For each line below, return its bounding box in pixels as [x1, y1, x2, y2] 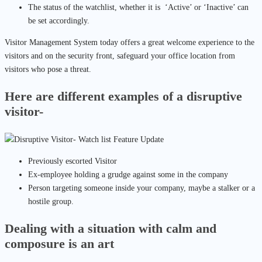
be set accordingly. [28, 16, 89, 25]
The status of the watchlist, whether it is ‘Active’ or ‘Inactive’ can [28, 3, 249, 12]
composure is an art [5, 236, 114, 251]
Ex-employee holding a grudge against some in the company [28, 170, 230, 179]
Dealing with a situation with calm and [5, 221, 216, 236]
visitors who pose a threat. [5, 65, 94, 74]
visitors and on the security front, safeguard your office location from [5, 51, 235, 60]
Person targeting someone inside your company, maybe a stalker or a [28, 183, 255, 192]
